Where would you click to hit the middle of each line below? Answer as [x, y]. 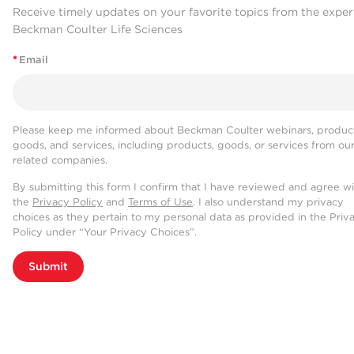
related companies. [60, 160]
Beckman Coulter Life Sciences [98, 29]
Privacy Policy [68, 202]
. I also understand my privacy [268, 202]
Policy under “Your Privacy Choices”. [105, 232]
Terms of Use [160, 202]
